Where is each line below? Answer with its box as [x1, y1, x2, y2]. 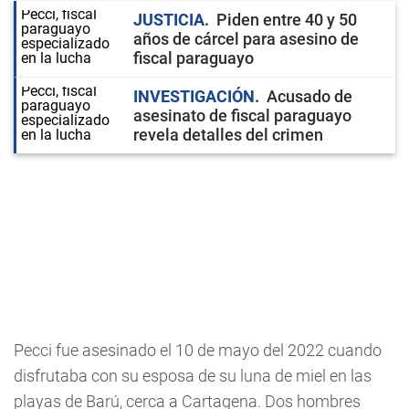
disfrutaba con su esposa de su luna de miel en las [14, 366, 372, 385]
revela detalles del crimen [133, 125, 323, 144]
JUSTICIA [133, 10, 204, 29]
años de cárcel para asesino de [133, 29, 359, 48]
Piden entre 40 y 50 [216, 10, 357, 29]
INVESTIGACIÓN [133, 87, 255, 106]
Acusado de [267, 87, 352, 106]
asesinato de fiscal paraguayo [133, 106, 351, 125]
